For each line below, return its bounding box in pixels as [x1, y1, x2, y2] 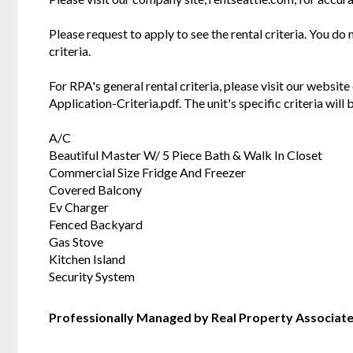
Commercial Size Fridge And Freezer [49, 164, 246, 180]
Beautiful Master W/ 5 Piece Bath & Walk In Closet [49, 147, 322, 162]
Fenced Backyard [49, 216, 143, 232]
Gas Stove [49, 233, 103, 249]
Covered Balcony [49, 181, 142, 197]
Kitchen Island [49, 251, 125, 266]
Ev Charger [49, 199, 109, 214]
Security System [49, 268, 135, 284]
